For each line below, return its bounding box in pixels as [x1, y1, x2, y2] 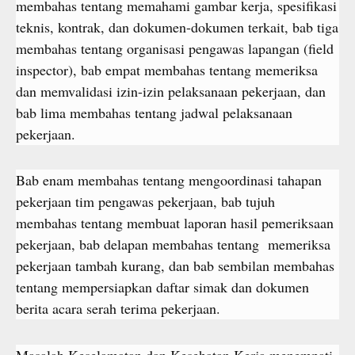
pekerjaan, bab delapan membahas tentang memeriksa [16, 235, 330, 254]
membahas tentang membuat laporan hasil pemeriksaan [16, 213, 334, 232]
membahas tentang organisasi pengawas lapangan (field [16, 38, 334, 58]
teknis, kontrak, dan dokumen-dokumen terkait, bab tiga [16, 17, 338, 36]
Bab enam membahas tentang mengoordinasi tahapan [16, 170, 322, 189]
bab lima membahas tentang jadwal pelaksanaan [16, 102, 292, 122]
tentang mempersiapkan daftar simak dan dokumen [16, 277, 309, 296]
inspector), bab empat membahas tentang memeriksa [16, 59, 318, 79]
